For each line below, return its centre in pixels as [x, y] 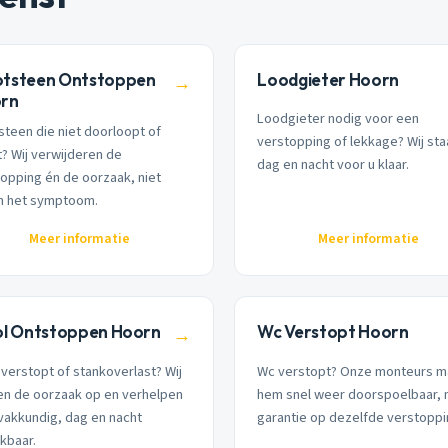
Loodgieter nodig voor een [338, 119]
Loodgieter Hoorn [328, 79]
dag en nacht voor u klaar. [333, 165]
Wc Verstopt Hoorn [333, 332]
